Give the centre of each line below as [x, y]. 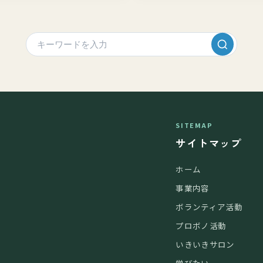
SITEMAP [194, 125]
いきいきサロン [205, 244]
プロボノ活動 [201, 225]
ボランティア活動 [209, 207]
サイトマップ [209, 143]
